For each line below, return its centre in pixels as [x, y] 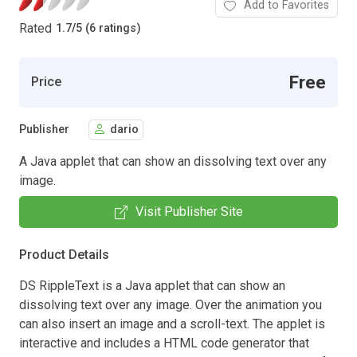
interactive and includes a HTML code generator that [164, 343]
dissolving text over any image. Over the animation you [171, 304]
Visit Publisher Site [189, 211]
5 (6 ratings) [108, 29]
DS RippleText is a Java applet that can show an [152, 285]
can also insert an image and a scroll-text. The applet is [172, 324]
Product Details [64, 254]
